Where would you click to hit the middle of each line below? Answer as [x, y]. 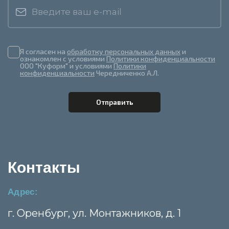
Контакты [44, 167]
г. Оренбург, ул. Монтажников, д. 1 [94, 213]
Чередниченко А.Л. [127, 73]
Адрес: [23, 192]
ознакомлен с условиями [63, 58]
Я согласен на [43, 51]
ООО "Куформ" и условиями [67, 65]
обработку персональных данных [124, 51]
